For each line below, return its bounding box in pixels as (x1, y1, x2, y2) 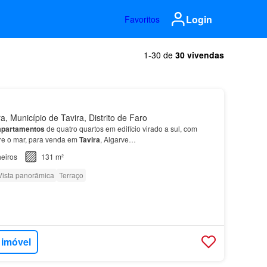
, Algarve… (100, 134, 136, 144)
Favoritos (125, 13, 160, 25)
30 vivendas (175, 49, 224, 61)
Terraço (58, 170, 83, 180)
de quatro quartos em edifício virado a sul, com (44, 123, 197, 133)
